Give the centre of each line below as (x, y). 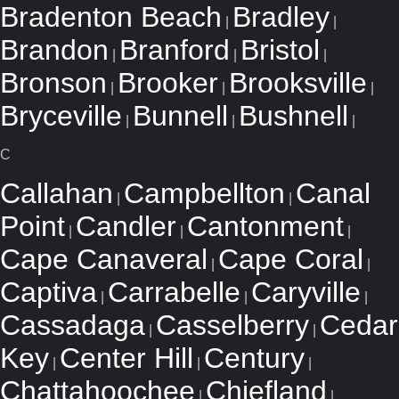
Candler (126, 226)
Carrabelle (174, 292)
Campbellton (204, 193)
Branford (175, 50)
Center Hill (126, 358)
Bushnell (293, 116)
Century (254, 358)
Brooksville (298, 83)
